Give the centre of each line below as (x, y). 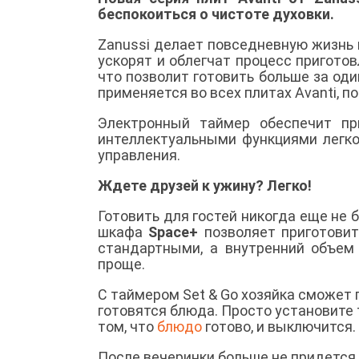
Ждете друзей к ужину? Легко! (205, 185)
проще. (121, 264)
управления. (139, 155)
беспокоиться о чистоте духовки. (216, 14)
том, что (127, 326)
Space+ (173, 232)
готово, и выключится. (279, 326)
